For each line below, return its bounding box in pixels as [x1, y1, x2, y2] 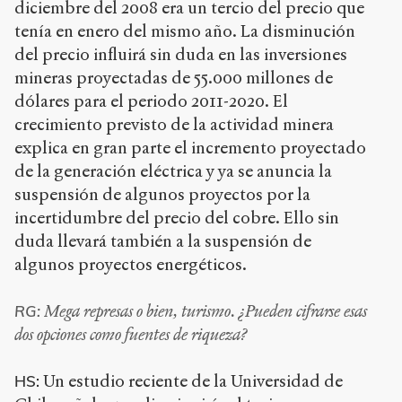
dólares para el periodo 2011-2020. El [14, 90, 288, 111]
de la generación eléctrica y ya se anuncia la [14, 160, 332, 181]
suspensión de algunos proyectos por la [14, 183, 310, 205]
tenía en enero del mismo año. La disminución [14, 20, 355, 41]
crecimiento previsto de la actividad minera [14, 113, 334, 135]
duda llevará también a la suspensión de [14, 230, 311, 251]
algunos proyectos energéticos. [14, 253, 247, 275]
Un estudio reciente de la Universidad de [39, 371, 343, 392]
